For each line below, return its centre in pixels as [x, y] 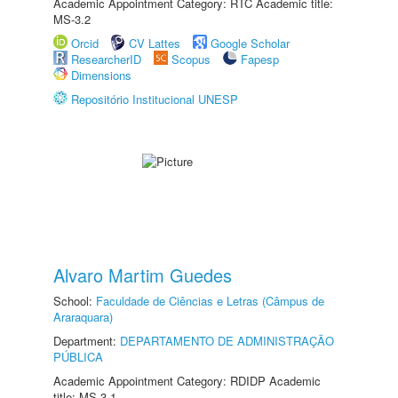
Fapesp [260, 59]
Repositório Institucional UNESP [155, 99]
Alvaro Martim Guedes [143, 275]
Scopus [191, 59]
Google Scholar [250, 43]
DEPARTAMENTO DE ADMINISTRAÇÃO [227, 341]
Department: [87, 341]
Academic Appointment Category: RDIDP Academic [187, 381]
